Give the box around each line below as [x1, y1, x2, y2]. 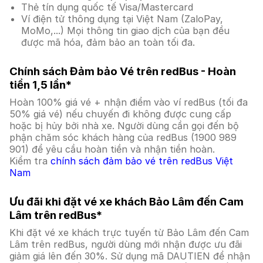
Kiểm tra [9, 155, 50, 167]
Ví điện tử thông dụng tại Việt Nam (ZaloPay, [21, 13, 223, 25]
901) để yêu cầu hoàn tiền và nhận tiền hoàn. [9, 143, 215, 155]
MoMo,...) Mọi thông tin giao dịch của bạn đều [21, 25, 230, 36]
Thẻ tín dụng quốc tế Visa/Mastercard [21, 1, 193, 13]
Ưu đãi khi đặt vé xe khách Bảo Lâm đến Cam [9, 195, 244, 208]
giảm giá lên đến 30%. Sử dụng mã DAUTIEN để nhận [9, 250, 250, 262]
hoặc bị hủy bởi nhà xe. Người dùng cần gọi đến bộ [9, 120, 239, 131]
